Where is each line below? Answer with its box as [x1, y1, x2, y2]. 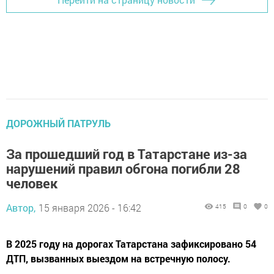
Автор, [6, 201, 35, 214]
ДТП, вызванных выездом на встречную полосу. [6, 251, 231, 265]
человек [6, 174, 57, 192]
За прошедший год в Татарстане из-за [6, 144, 247, 163]
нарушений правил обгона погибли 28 [6, 159, 240, 177]
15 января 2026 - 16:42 [39, 201, 141, 214]
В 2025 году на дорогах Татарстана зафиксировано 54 [6, 237, 256, 250]
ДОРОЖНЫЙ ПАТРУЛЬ [6, 116, 111, 130]
